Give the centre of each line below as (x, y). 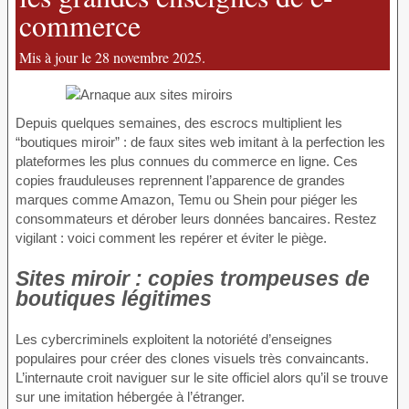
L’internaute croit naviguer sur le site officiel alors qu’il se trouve (202, 377)
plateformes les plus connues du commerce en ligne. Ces (187, 161)
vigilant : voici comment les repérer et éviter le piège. (171, 237)
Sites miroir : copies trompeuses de (193, 278)
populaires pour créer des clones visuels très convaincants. (192, 358)
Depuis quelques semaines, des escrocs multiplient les (179, 122)
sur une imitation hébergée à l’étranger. (130, 396)
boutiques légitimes (114, 298)
